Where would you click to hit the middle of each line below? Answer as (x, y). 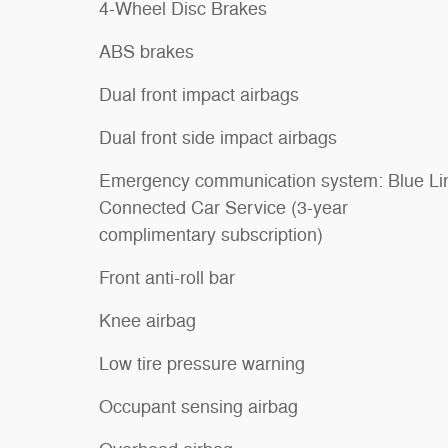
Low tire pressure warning (202, 363)
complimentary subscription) (211, 234)
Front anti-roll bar (167, 277)
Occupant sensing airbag (198, 406)
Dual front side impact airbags (218, 137)
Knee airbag (147, 320)
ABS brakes (146, 51)
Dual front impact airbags (199, 94)
